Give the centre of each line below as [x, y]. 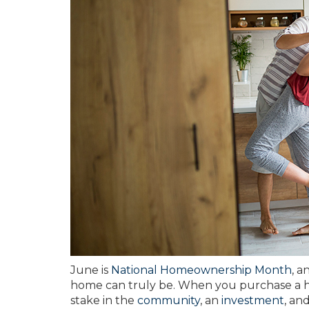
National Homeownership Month [201, 270]
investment [253, 300]
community [169, 300]
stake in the [104, 300]
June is [91, 270]
